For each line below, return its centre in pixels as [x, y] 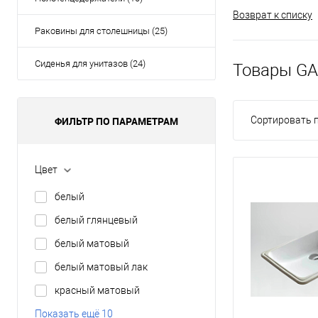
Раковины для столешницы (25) [101, 31]
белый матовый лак [101, 267]
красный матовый [97, 290]
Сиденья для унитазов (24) [90, 64]
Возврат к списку [273, 15]
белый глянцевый [96, 220]
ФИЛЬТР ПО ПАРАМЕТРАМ [116, 121]
